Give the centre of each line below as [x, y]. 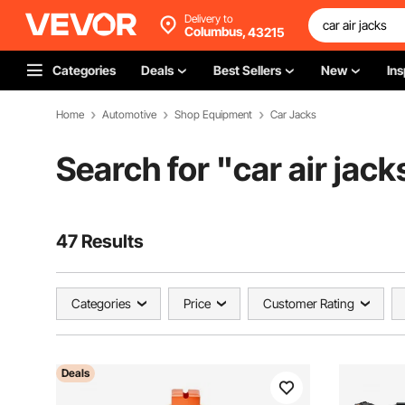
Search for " [145, 169]
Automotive [129, 114]
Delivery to [209, 18]
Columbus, [215, 31]
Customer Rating [309, 303]
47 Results [100, 241]
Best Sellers [247, 70]
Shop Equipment [213, 114]
